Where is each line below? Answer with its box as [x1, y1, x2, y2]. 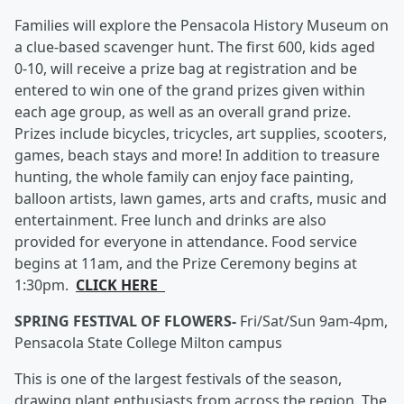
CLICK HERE [76, 275, 161, 295]
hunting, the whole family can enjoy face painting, [14, 167, 353, 187]
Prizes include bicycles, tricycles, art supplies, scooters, [14, 124, 387, 143]
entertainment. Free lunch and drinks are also [14, 210, 326, 230]
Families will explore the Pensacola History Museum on [14, 15, 389, 35]
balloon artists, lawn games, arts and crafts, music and [14, 188, 387, 208]
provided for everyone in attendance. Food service [14, 232, 357, 252]
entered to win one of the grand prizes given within [14, 80, 365, 100]
